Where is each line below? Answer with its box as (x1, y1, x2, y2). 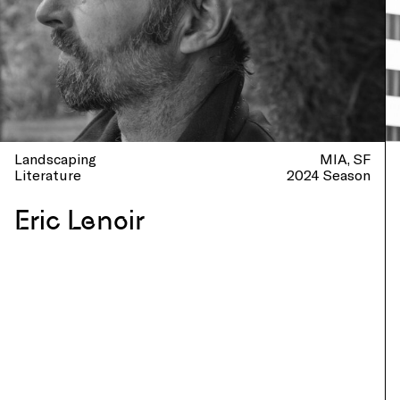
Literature (14, 166, 81, 183)
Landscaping (14, 150, 96, 167)
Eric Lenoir (14, 204, 145, 237)
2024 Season (287, 166, 371, 183)
